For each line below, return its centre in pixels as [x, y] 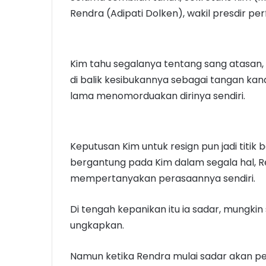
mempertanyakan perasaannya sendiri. [163, 179]
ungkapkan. [97, 226]
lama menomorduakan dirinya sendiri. [158, 96]
